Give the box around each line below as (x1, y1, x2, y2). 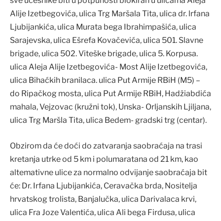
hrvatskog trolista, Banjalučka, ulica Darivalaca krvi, (10, 194, 196, 204)
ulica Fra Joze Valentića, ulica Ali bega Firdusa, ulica (10, 207, 195, 217)
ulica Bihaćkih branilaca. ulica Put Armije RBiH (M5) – (10, 75, 200, 85)
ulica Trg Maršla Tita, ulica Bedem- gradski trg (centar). (10, 115, 207, 125)
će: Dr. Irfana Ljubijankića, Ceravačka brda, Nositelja (10, 181, 197, 190)
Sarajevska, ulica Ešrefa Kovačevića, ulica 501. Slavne (10, 36, 203, 45)
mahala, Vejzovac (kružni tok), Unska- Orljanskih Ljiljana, (10, 102, 211, 112)
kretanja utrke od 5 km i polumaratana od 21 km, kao (10, 154, 198, 164)
